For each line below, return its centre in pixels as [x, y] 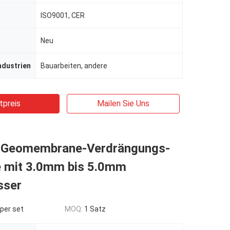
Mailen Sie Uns [123, 103]
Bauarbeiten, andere [74, 66]
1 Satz [95, 209]
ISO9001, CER [63, 15]
